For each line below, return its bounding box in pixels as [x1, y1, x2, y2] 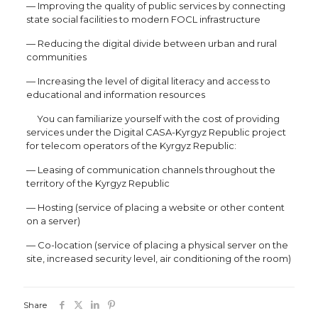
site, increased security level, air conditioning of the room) [26, 252, 291, 264]
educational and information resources [26, 88, 205, 100]
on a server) [26, 214, 80, 226]
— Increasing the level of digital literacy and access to [26, 75, 270, 87]
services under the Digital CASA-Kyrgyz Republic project [26, 126, 286, 138]
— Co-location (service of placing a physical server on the [26, 238, 288, 251]
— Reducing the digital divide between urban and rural [26, 37, 277, 49]
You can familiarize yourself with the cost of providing [26, 112, 280, 124]
